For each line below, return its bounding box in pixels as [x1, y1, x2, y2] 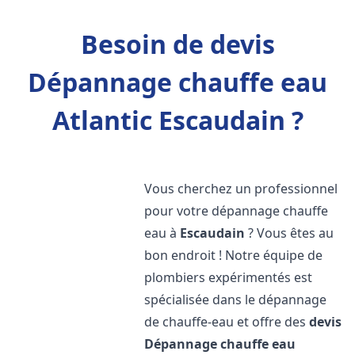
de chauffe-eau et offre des [144, 313, 310, 330]
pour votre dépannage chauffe [144, 202, 329, 219]
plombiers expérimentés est [144, 269, 313, 286]
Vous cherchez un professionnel [144, 180, 338, 197]
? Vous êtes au [245, 224, 334, 242]
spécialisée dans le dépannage [144, 291, 327, 308]
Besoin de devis [80, 27, 275, 61]
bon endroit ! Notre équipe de [144, 246, 323, 264]
